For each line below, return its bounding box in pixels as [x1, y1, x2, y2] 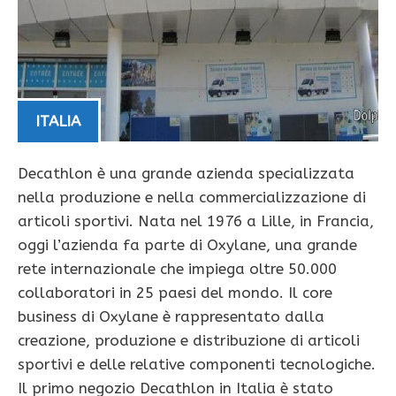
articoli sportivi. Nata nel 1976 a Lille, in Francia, [18, 212, 374, 231]
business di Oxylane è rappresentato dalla [18, 308, 324, 326]
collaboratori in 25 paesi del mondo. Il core [18, 284, 332, 302]
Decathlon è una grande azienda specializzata [18, 164, 354, 183]
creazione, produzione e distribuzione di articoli [18, 331, 360, 350]
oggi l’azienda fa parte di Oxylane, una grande [18, 236, 357, 255]
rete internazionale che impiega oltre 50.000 [18, 260, 337, 278]
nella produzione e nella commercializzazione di [18, 188, 366, 207]
